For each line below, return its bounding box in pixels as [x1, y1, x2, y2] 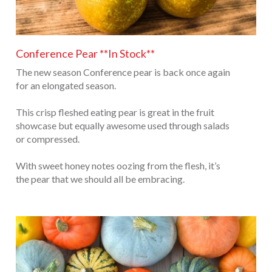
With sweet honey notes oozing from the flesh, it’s [16, 159, 220, 171]
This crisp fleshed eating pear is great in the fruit [16, 106, 214, 118]
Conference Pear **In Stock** [16, 46, 155, 60]
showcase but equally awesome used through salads [16, 119, 229, 131]
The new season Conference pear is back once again [16, 66, 230, 78]
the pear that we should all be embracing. [16, 172, 185, 185]
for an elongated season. [16, 79, 116, 91]
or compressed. [16, 132, 80, 144]
